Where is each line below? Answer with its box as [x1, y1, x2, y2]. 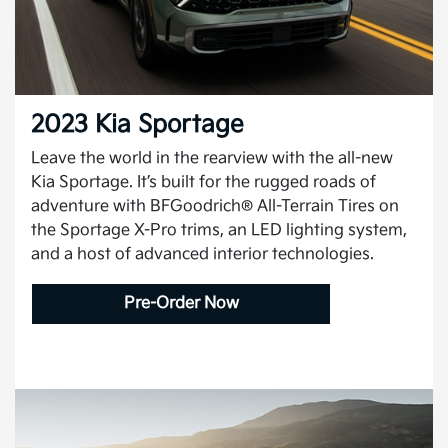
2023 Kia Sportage [31, 109, 244, 139]
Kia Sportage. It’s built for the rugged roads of [31, 172, 376, 192]
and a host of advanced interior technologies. [31, 244, 374, 264]
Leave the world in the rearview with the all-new [31, 148, 393, 168]
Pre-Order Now [123, 293, 239, 313]
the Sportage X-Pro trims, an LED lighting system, [31, 220, 407, 240]
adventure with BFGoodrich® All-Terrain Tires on [31, 196, 399, 216]
